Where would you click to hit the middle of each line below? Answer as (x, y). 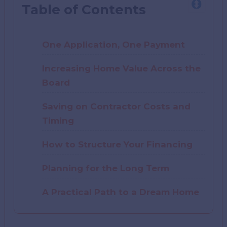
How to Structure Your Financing (118, 144)
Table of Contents (84, 9)
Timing (58, 120)
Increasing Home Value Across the (122, 68)
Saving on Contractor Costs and (117, 106)
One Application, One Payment (114, 44)
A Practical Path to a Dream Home (121, 192)
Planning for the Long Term (106, 168)
